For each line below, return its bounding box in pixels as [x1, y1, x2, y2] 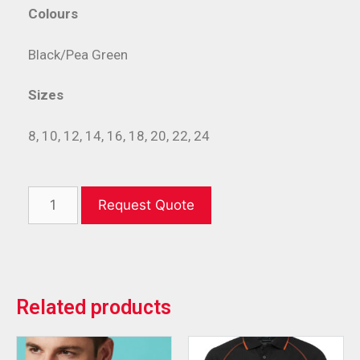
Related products [16, 295, 171, 319]
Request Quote [97, 196, 194, 213]
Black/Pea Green [28, 46, 128, 63]
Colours [28, 6, 78, 22]
